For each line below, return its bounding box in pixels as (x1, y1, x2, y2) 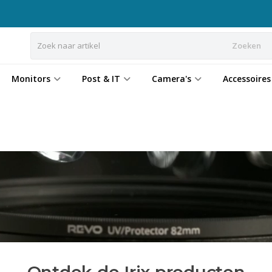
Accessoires (223, 73, 271, 84)
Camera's (152, 73, 191, 84)
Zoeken (231, 40, 261, 51)
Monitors (12, 73, 50, 84)
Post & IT (82, 73, 120, 84)
